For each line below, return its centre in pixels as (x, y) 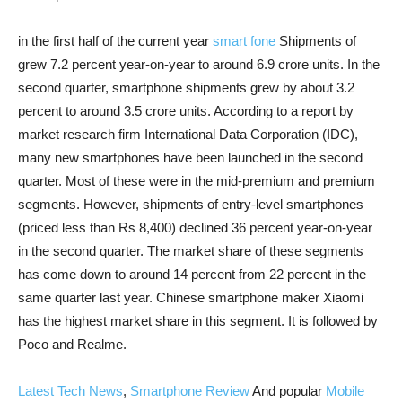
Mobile (345, 391)
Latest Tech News (70, 391)
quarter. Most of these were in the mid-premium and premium (197, 181)
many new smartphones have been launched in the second (190, 158)
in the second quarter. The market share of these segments (191, 251)
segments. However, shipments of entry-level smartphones (191, 205)
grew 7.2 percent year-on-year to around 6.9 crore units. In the (199, 65)
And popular (288, 391)
